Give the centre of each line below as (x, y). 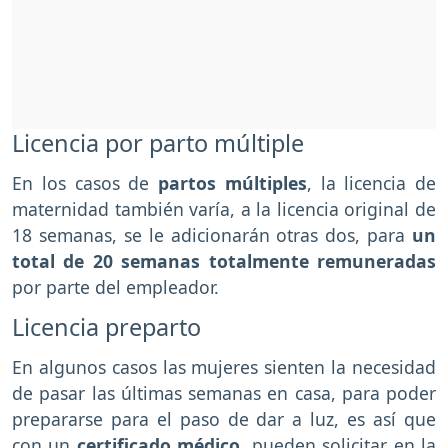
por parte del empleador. (115, 287)
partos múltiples (232, 183)
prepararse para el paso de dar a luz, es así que (224, 418)
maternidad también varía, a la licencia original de (224, 209)
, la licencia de (371, 183)
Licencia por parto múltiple (158, 143)
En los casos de (85, 183)
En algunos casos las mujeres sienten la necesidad (224, 366)
